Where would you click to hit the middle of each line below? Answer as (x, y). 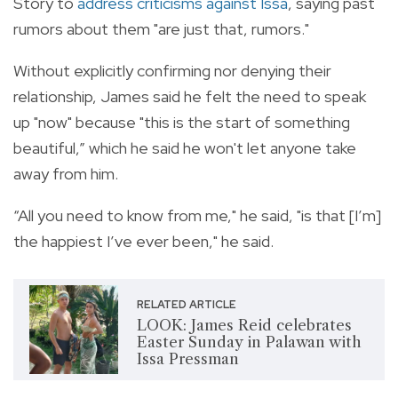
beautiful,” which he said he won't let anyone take (185, 148)
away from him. (66, 174)
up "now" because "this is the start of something (182, 123)
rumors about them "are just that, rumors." (161, 29)
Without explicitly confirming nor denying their (172, 71)
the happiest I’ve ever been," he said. (143, 242)
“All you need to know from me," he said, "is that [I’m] (197, 216)
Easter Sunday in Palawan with (249, 342)
